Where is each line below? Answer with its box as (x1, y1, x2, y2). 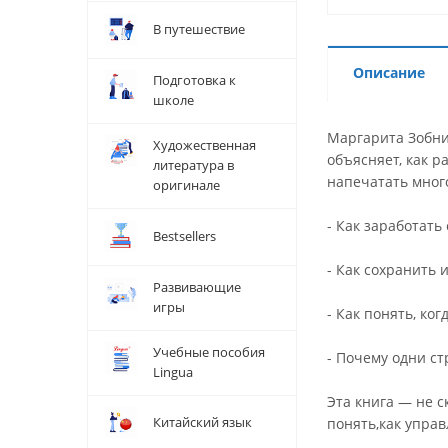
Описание (353, 63, 425, 82)
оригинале (153, 176, 220, 194)
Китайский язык (153, 413, 252, 431)
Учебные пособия (153, 343, 265, 361)
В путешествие (153, 20, 245, 38)
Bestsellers (153, 227, 216, 245)
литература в (153, 156, 234, 174)
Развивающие (153, 278, 241, 296)
